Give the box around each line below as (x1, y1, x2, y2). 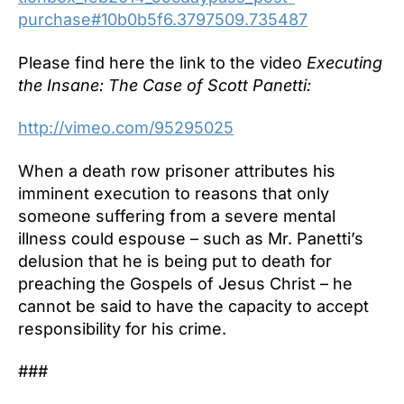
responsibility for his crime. (18, 318, 226, 338)
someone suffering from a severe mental (18, 206, 335, 225)
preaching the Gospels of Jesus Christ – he (18, 273, 353, 293)
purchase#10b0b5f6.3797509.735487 (18, 10, 308, 30)
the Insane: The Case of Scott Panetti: (18, 75, 311, 95)
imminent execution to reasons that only (18, 183, 329, 203)
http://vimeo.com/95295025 (18, 118, 234, 138)
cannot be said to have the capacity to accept (18, 296, 369, 316)
